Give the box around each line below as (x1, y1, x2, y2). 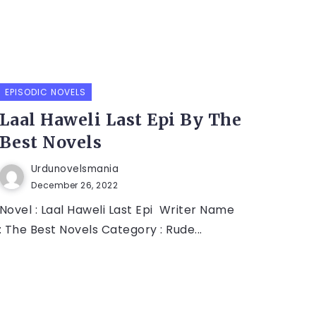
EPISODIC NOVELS (4, 85, 86, 98)
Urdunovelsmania (30, 162, 119, 176)
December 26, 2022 (30, 178, 119, 191)
